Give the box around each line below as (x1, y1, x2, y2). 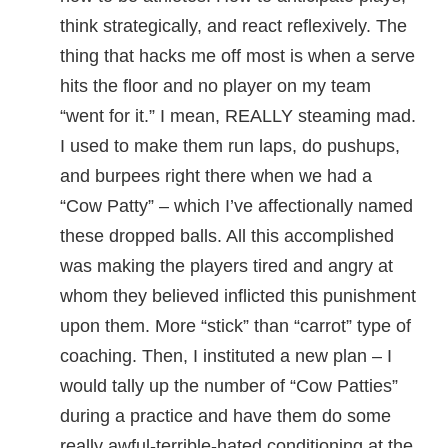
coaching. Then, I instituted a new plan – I (60, 346, 392, 366)
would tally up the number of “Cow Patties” (60, 376, 398, 396)
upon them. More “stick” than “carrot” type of (60, 316, 411, 336)
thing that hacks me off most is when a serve (60, 46, 415, 66)
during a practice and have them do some (60, 406, 391, 426)
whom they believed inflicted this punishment (60, 286, 416, 306)
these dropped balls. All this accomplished (60, 226, 394, 246)
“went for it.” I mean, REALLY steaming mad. (60, 106, 416, 126)
